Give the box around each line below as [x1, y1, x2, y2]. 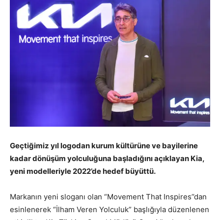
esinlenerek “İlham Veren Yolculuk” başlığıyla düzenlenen [10, 205, 209, 215]
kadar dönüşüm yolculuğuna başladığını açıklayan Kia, [10, 154, 204, 164]
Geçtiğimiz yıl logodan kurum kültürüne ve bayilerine [10, 141, 198, 151]
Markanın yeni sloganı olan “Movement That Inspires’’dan [10, 192, 207, 202]
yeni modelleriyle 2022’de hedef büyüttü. [10, 166, 157, 176]
